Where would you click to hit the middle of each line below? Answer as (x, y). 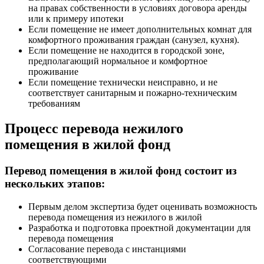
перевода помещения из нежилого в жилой (115, 217)
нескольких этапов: (55, 184)
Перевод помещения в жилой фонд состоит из (121, 171)
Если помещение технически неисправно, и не (123, 82)
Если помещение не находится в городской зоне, (126, 51)
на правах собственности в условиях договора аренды (138, 8)
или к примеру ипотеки (76, 19)
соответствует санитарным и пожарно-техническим (133, 93)
